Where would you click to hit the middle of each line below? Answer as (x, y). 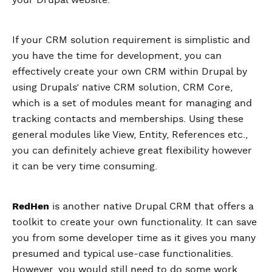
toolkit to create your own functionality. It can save (134, 223)
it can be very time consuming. (85, 167)
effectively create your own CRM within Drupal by (130, 72)
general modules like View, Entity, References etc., (130, 135)
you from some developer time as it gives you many (134, 238)
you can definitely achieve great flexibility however (132, 151)
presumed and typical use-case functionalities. (123, 254)
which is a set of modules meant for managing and (132, 104)
